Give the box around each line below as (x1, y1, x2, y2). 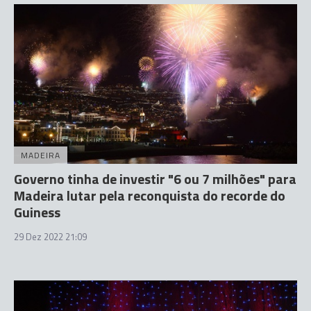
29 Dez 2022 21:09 (14, 229, 87, 244)
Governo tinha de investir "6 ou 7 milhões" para (14, 167, 296, 190)
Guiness (14, 201, 60, 223)
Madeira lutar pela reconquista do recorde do (14, 184, 285, 206)
